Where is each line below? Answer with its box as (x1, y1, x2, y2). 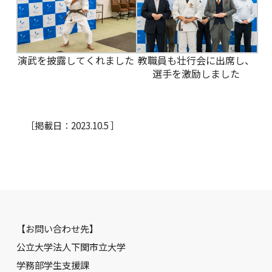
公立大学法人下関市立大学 (16, 239, 126, 253)
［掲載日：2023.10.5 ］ (16, 118, 120, 132)
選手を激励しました (152, 66, 240, 81)
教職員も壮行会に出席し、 (137, 52, 254, 67)
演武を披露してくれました (18, 52, 135, 67)
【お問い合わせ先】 (16, 221, 98, 235)
